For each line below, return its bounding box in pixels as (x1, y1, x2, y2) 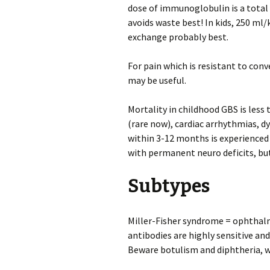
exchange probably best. (128, 31, 228, 43)
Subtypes (128, 175, 210, 197)
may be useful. (128, 74, 186, 86)
